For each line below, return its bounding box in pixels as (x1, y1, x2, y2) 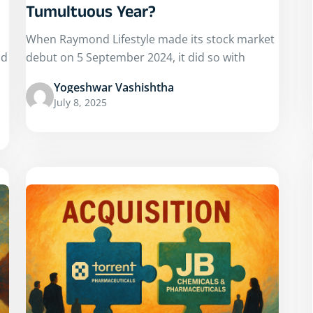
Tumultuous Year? (26, 1, 156, 27)
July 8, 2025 (54, 95, 107, 109)
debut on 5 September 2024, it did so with (26, 49, 245, 65)
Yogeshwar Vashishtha (54, 79, 174, 95)
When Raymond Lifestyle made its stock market (26, 31, 275, 47)
